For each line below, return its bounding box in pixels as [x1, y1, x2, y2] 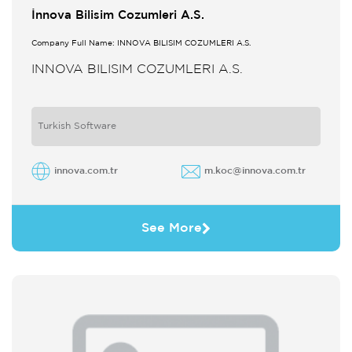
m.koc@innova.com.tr [204, 167, 306, 175]
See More [141, 222, 202, 234]
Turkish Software [38, 122, 116, 130]
